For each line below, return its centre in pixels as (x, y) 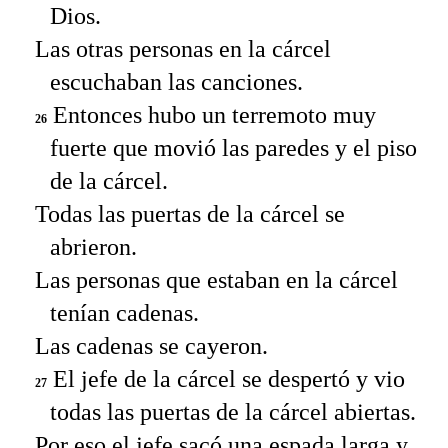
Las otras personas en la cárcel (183, 49)
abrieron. (93, 247)
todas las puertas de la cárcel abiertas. (233, 412)
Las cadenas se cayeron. (151, 346)
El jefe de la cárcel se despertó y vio (226, 379)
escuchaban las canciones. (176, 82)
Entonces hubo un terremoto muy (211, 115)
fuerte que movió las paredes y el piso (233, 148)
